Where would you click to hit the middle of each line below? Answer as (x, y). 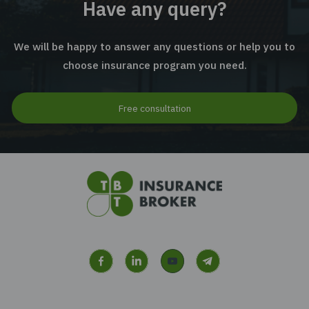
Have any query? (179, 262)
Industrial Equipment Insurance (117, 17)
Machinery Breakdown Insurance (120, 87)
